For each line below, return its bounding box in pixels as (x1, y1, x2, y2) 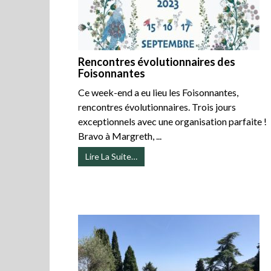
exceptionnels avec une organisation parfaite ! (78, 116, 267, 128)
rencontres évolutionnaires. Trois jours (78, 101, 237, 113)
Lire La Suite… (85, 151, 138, 162)
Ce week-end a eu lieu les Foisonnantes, (78, 87, 239, 99)
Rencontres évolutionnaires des (78, 55, 236, 69)
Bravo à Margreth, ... (78, 130, 162, 142)
